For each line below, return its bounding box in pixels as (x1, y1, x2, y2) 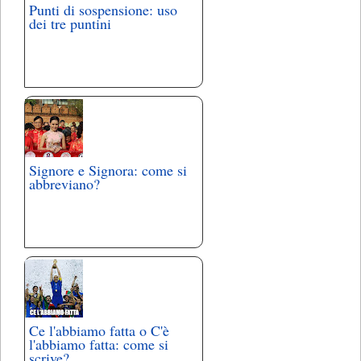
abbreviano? (29, 174, 100, 194)
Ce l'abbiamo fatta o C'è (29, 321, 169, 341)
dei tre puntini (29, 14, 111, 34)
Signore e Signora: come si (29, 160, 187, 180)
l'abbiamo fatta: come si (29, 334, 168, 355)
